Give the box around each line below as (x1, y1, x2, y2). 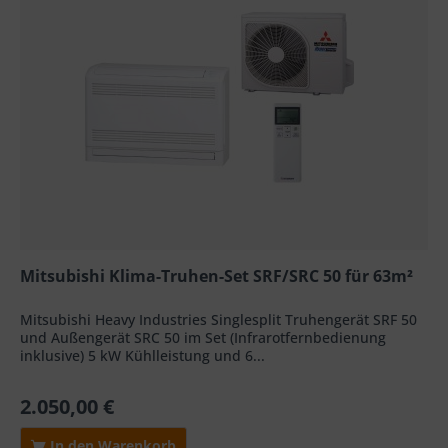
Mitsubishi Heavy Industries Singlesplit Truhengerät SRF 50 (20, 310, 418, 330)
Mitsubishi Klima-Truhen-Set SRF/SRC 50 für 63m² (20, 265, 414, 288)
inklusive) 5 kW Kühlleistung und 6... (20, 346, 266, 366)
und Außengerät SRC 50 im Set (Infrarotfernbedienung (20, 328, 387, 348)
